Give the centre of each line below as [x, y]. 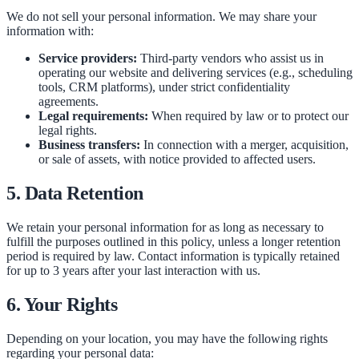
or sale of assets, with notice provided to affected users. [177, 159]
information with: [50, 31]
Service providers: [88, 58]
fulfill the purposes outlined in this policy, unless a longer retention [173, 241]
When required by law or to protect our [248, 116]
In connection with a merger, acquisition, [244, 145]
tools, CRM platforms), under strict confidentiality [164, 87]
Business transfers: [89, 145]
